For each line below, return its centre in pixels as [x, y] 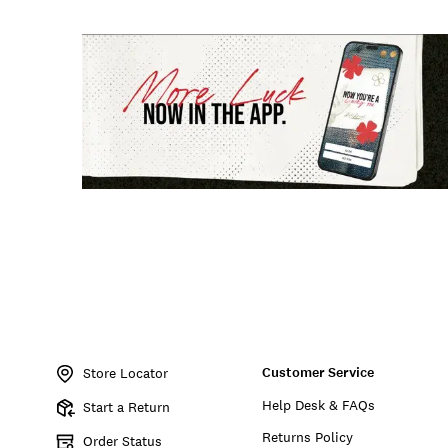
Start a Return [126, 407]
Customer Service [318, 373]
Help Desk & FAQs [319, 405]
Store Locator [125, 373]
